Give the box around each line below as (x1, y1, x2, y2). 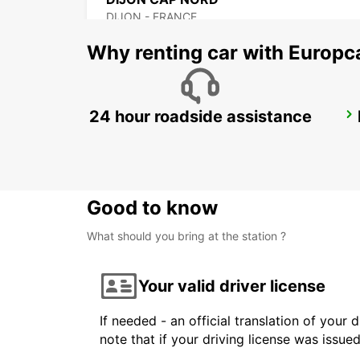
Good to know (87, 196, 218, 220)
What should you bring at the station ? (87, 229, 286, 243)
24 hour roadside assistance (88, 107, 312, 127)
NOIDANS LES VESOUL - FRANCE (106, 129, 284, 144)
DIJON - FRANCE (106, 10, 197, 24)
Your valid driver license (138, 276, 325, 296)
